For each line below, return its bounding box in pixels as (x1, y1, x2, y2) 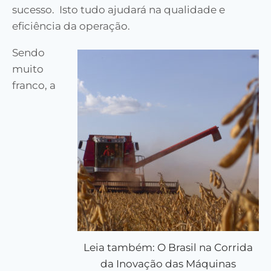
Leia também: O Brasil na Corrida (83, 241, 253, 254)
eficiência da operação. (12, 19, 130, 32)
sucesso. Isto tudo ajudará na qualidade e (12, 3, 225, 16)
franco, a (12, 79, 56, 91)
